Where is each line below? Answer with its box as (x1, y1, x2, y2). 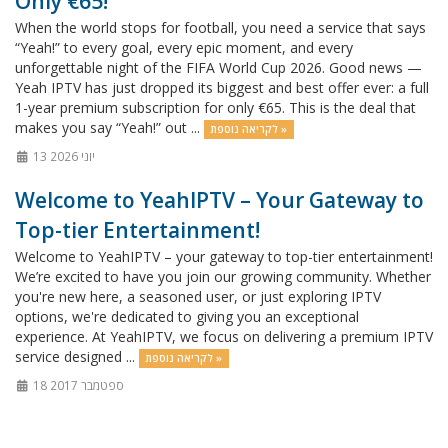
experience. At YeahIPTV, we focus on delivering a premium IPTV (15, 327, 433, 346)
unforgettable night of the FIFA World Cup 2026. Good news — (15, 58, 422, 77)
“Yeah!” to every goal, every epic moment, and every (15, 38, 353, 57)
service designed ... (15, 347, 139, 366)
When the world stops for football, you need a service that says (15, 18, 426, 37)
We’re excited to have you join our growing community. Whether (15, 267, 431, 286)
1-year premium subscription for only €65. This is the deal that (15, 98, 416, 117)
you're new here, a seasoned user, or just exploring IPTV (15, 287, 381, 306)
